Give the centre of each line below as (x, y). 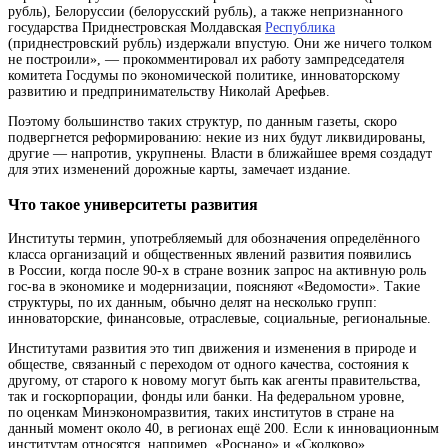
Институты (43, 238)
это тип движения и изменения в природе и (283, 348)
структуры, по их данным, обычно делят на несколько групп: (192, 302)
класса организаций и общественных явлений (147, 254)
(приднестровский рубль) (85, 44)
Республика (300, 28)
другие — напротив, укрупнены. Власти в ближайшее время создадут (220, 154)
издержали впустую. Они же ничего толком (297, 44)
